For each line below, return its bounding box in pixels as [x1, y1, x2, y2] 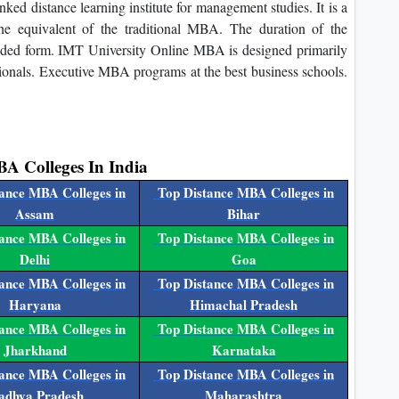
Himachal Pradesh [190, 295, 297, 315]
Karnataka [211, 340, 276, 361]
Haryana [8, 295, 61, 315]
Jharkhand [3, 340, 67, 361]
